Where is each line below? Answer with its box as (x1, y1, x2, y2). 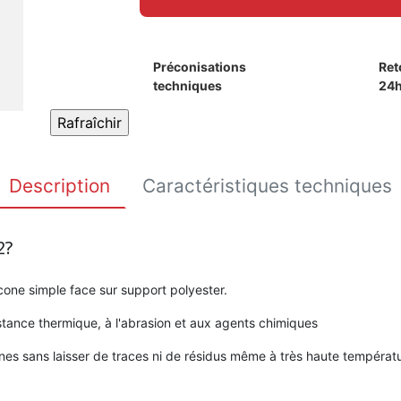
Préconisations (152, 59, 246, 75)
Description (8, 175, 110, 198)
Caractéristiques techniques (141, 175, 392, 198)
